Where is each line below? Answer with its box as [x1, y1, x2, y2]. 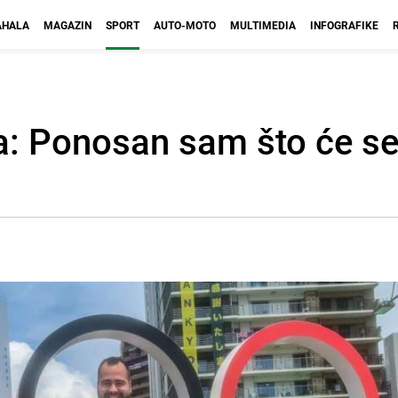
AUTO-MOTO [154, 18, 216, 32]
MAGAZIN [44, 18, 92, 32]
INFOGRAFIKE [310, 18, 378, 32]
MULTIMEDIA [230, 18, 296, 32]
